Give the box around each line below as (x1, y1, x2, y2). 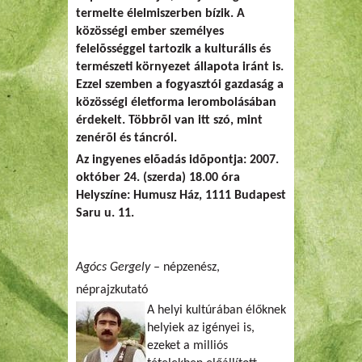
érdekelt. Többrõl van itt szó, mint (76, 114, 263, 127)
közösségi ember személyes (76, 25, 224, 38)
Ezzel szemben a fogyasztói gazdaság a (76, 78, 284, 91)
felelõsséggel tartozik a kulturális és (76, 43, 271, 56)
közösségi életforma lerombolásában (76, 96, 276, 109)
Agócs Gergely (76, 261, 150, 274)
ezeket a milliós (147, 339, 228, 352)
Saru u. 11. (76, 207, 134, 220)
